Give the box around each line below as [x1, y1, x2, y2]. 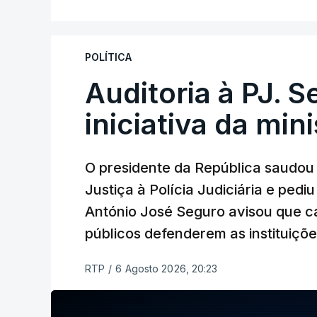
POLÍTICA [85, 51, 132, 64]
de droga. [85, 27, 139, 42]
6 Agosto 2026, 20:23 [115, 263, 218, 275]
